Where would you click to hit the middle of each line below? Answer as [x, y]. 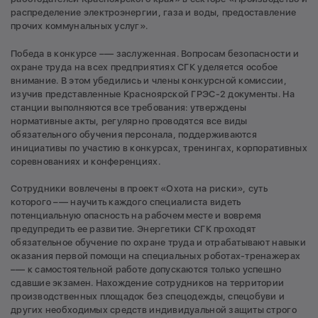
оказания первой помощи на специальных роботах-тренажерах [156, 256]
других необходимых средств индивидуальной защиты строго [154, 310]
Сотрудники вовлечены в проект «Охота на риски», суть [139, 189]
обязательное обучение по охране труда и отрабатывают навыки [158, 243]
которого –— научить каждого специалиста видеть [126, 202]
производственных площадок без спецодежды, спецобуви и [148, 297]
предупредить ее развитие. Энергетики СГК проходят [133, 229]
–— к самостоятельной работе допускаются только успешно [146, 270]
